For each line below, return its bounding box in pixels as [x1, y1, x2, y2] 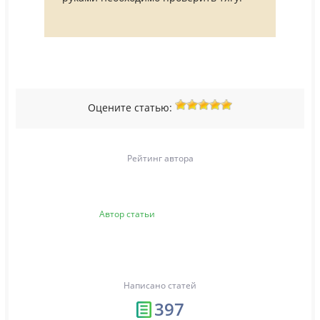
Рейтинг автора [126, 152, 194, 165]
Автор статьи [99, 208, 155, 221]
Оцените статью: [88, 101, 175, 115]
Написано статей [124, 279, 196, 292]
